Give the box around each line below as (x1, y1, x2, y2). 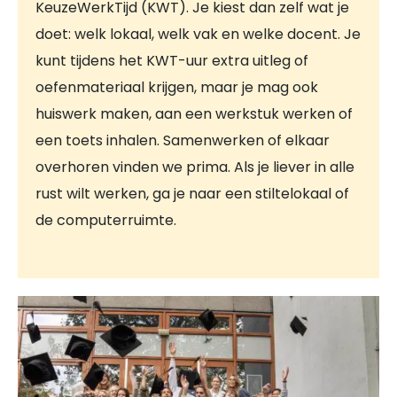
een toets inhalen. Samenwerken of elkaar (35, 129, 330, 151)
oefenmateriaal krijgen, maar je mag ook (35, 76, 318, 97)
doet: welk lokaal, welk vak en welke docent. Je (35, 23, 361, 44)
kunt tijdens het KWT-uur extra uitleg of (35, 50, 308, 71)
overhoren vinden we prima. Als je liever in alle (35, 156, 354, 177)
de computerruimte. (35, 209, 176, 230)
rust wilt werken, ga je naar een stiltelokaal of (35, 183, 349, 204)
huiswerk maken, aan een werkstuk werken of (35, 103, 353, 124)
